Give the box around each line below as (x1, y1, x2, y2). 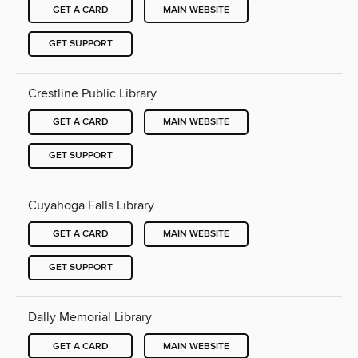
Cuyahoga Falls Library (28, 197, 154, 213)
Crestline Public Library (28, 85, 157, 101)
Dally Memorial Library (28, 308, 152, 325)
